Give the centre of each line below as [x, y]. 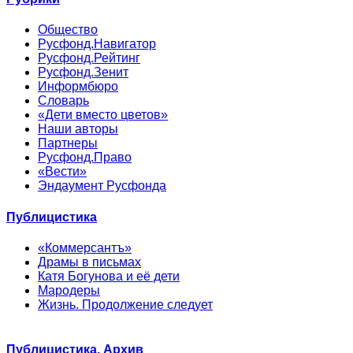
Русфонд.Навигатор [97, 44]
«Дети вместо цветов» [103, 115]
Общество [68, 30]
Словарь [63, 101]
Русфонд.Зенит [83, 72]
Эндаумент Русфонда [102, 186]
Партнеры [68, 143]
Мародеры [69, 290]
